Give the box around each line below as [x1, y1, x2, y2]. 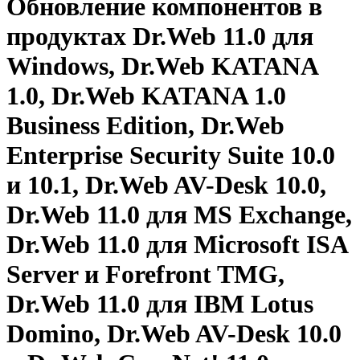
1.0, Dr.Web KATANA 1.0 [6, 81, 286, 111]
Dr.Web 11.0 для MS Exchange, [6, 200, 352, 230]
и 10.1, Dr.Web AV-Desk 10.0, [6, 170, 326, 200]
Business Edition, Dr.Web [6, 111, 284, 141]
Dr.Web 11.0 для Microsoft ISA [6, 230, 347, 260]
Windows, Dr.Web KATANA [6, 51, 317, 81]
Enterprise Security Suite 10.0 [6, 141, 335, 170]
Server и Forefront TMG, [6, 260, 284, 289]
